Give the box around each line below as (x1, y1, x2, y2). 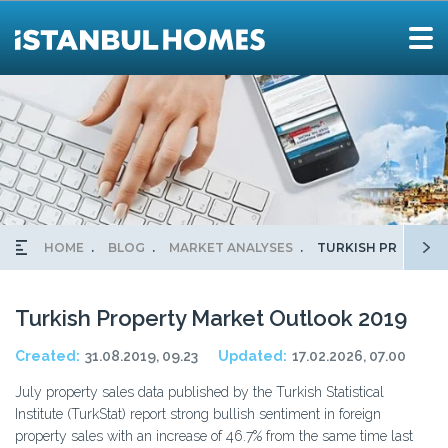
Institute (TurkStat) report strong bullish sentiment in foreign (15, 406, 381, 422)
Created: (15, 348, 80, 364)
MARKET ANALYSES (169, 240, 294, 255)
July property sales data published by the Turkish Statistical (15, 384, 384, 400)
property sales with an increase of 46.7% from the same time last (15, 428, 413, 444)
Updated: (218, 348, 287, 364)
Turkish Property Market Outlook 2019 (15, 305, 407, 331)
